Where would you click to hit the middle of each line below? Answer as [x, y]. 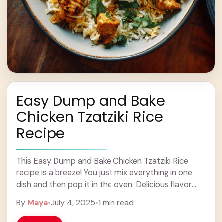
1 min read [116, 202]
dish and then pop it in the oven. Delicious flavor [104, 184]
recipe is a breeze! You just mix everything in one [104, 172]
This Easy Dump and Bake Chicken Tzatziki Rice [102, 161]
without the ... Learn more [63, 196]
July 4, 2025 [73, 202]
